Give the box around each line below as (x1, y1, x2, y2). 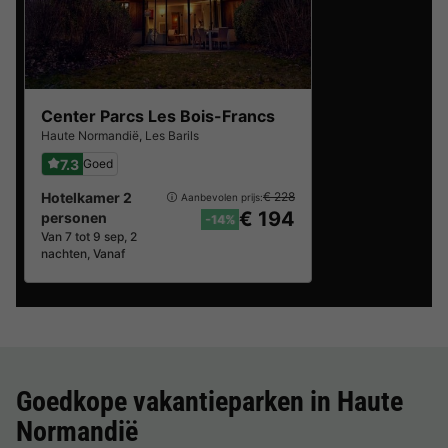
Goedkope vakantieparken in (16, 385, 337, 418)
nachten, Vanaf (41, 246, 125, 261)
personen (41, 209, 107, 226)
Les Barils (145, 128, 199, 143)
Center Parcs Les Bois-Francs (41, 106, 275, 126)
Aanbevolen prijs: (181, 190, 263, 203)
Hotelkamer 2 (41, 189, 132, 206)
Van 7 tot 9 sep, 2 (41, 229, 137, 244)
